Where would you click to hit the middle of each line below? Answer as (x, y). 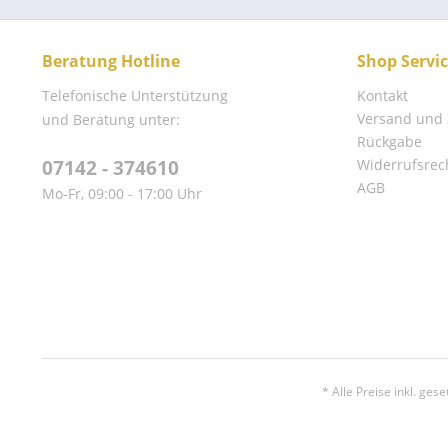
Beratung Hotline (111, 61)
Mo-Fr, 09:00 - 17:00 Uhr (122, 193)
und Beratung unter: (111, 119)
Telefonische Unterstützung (135, 95)
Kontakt (382, 95)
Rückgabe (389, 141)
